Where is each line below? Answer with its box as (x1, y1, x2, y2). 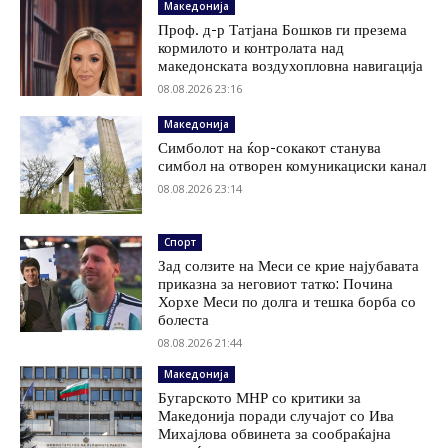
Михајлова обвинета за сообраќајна (158, 424, 392, 444)
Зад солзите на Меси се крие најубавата (158, 256, 420, 276)
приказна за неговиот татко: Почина (158, 274, 394, 294)
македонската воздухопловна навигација (158, 56, 424, 76)
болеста (158, 310, 210, 330)
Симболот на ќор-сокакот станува (158, 138, 382, 158)
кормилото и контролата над (158, 38, 345, 58)
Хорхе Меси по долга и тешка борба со (158, 292, 417, 312)
